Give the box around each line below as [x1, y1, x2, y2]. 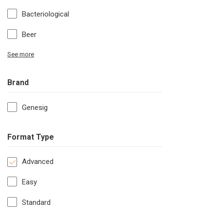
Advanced [22, 157, 54, 166]
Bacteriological [22, 10, 69, 19]
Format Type [7, 132, 54, 142]
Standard [22, 198, 51, 207]
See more [7, 51, 34, 58]
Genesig [22, 103, 48, 112]
